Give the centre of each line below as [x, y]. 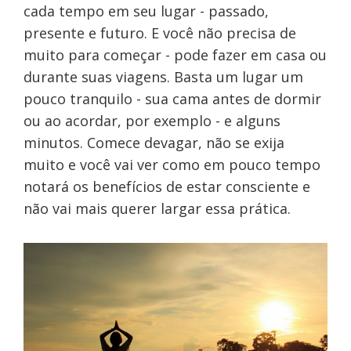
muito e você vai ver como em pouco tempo [172, 165]
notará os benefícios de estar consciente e [166, 187]
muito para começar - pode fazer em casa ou [175, 55]
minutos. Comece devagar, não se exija [154, 143]
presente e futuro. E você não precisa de [159, 33]
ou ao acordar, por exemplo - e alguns [152, 121]
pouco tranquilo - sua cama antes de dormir [172, 99]
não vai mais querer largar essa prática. [157, 209]
